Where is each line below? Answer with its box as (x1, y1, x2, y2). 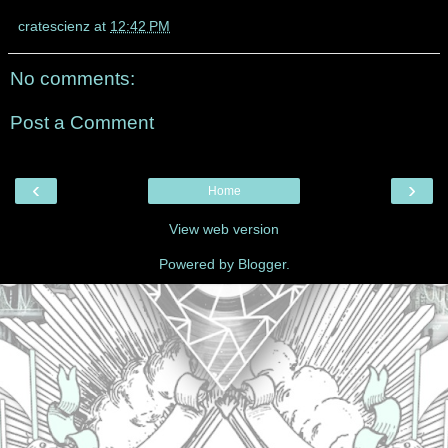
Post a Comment (10, 111, 154, 133)
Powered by (158, 256, 238, 273)
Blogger (237, 256, 286, 273)
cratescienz (18, 18, 90, 35)
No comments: (10, 68, 135, 90)
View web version (169, 221, 279, 238)
